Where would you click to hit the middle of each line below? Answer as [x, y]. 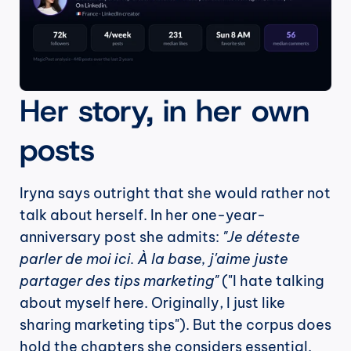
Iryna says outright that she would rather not [175, 193]
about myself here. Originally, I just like [152, 303]
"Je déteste [261, 237]
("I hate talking [271, 281]
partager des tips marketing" [119, 281]
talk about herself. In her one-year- [143, 215]
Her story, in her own [165, 110]
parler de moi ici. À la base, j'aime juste [154, 259]
